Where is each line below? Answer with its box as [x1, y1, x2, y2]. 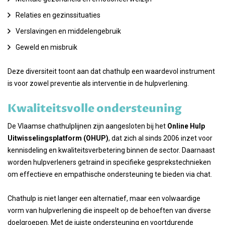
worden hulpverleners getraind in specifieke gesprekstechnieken [8, 158, 211, 166]
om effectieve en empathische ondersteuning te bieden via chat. [8, 170, 212, 178]
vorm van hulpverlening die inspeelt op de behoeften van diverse [8, 206, 211, 214]
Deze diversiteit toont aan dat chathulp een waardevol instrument [8, 67, 215, 75]
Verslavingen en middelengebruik [16, 27, 121, 35]
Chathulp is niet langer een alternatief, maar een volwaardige [8, 194, 200, 202]
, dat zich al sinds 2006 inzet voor [108, 134, 212, 142]
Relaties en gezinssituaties [16, 11, 100, 19]
